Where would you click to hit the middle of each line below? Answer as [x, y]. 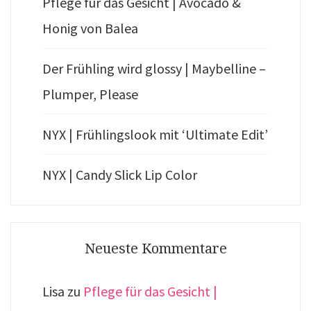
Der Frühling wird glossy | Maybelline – [154, 69]
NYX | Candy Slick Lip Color [120, 175]
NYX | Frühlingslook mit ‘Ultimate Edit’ [155, 135]
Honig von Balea [90, 28]
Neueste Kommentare [155, 249]
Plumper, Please [90, 94]
